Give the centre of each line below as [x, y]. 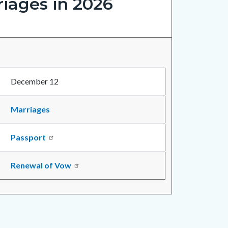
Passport [28, 137]
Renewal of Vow [41, 165]
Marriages [30, 109]
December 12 [35, 81]
